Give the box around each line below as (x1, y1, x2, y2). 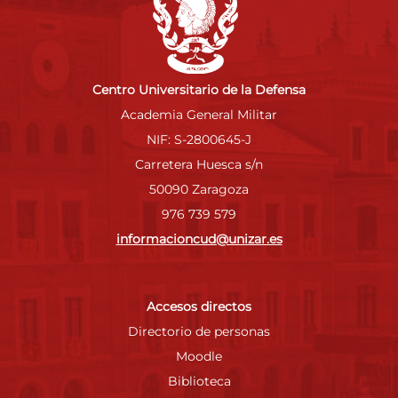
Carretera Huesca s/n (135, 155, 263, 172)
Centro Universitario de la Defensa (92, 81, 306, 98)
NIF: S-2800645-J (147, 131, 251, 147)
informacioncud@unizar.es (115, 230, 283, 247)
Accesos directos (147, 298, 251, 314)
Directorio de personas (128, 322, 270, 339)
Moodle (176, 347, 222, 364)
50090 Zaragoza (149, 180, 249, 197)
